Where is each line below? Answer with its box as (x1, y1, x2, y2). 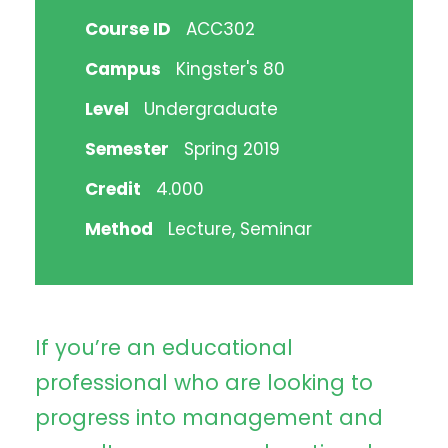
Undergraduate (144, 97, 278, 121)
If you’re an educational (35, 333, 293, 362)
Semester (85, 137, 169, 161)
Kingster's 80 (176, 57, 285, 81)
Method (85, 217, 153, 241)
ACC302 (186, 17, 255, 41)
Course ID (85, 17, 171, 41)
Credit (85, 177, 141, 201)
